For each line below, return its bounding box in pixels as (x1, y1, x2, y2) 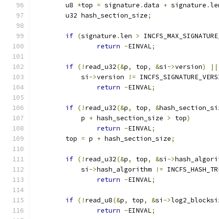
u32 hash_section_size (66, 11, 148, 20)
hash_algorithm (97, 165, 155, 174)
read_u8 (85, 196, 112, 204)
